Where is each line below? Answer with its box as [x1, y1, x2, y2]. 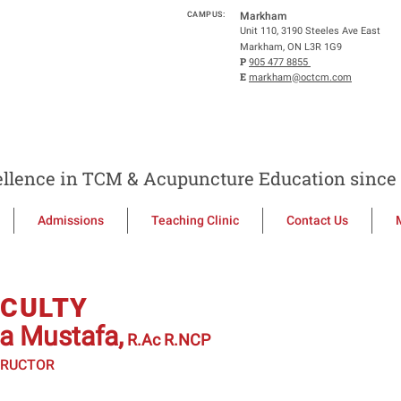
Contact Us [286, 213, 348, 227]
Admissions [38, 213, 104, 227]
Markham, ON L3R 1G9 [240, 41, 347, 53]
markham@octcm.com [249, 72, 352, 83]
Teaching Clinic [151, 213, 239, 227]
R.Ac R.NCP [124, 330, 214, 349]
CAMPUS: [186, 10, 225, 19]
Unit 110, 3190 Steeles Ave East [240, 25, 380, 37]
